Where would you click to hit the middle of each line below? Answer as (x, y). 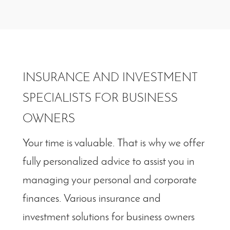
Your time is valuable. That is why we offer (113, 144)
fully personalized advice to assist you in (109, 162)
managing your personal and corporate (110, 181)
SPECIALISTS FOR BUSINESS (100, 99)
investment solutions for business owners (109, 218)
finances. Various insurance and (92, 199)
